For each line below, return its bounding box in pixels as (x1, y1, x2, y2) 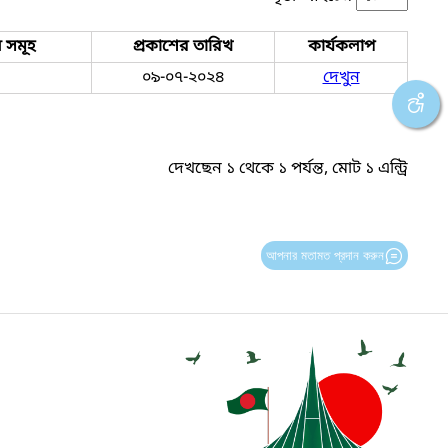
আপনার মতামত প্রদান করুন (265, 247, 384, 263)
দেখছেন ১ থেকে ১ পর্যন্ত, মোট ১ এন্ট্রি (168, 158, 408, 181)
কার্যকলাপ (307, 35, 375, 58)
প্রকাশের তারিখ (133, 35, 233, 58)
